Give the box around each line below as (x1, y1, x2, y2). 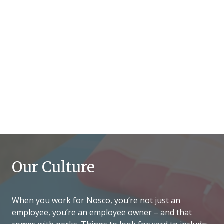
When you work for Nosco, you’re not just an (12, 195, 180, 206)
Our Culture (12, 157, 95, 177)
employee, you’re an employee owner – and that (12, 207, 192, 218)
